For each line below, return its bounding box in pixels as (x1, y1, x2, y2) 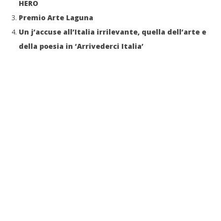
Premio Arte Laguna (19, 12, 93, 22)
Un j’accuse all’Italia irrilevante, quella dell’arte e (19, 27, 206, 37)
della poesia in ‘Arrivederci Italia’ (19, 41, 144, 51)
